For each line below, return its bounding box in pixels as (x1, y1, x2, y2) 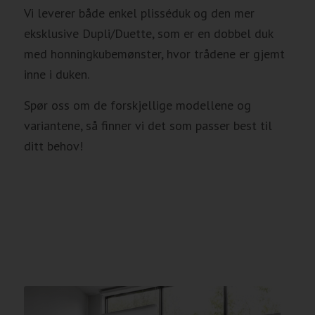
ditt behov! (23, 138, 83, 155)
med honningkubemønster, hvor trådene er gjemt (23, 46, 285, 63)
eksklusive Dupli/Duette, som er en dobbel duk (23, 25, 273, 42)
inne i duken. (23, 66, 89, 83)
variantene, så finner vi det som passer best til (23, 117, 272, 134)
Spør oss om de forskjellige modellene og (23, 97, 251, 114)
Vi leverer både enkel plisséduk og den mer (23, 5, 255, 22)
